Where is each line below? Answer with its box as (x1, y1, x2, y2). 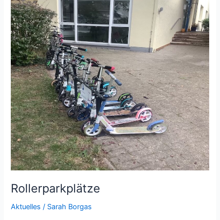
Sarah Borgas (47, 202, 92, 211)
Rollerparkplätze (11, 181, 101, 195)
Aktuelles (11, 202, 41, 211)
